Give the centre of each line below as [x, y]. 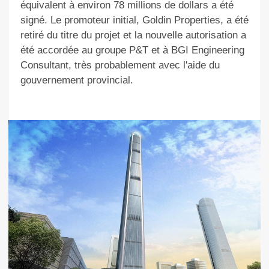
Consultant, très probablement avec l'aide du [120, 65]
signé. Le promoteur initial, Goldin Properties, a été [134, 20]
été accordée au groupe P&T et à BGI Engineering [132, 50]
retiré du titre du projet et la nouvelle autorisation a [133, 35]
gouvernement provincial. [77, 80]
